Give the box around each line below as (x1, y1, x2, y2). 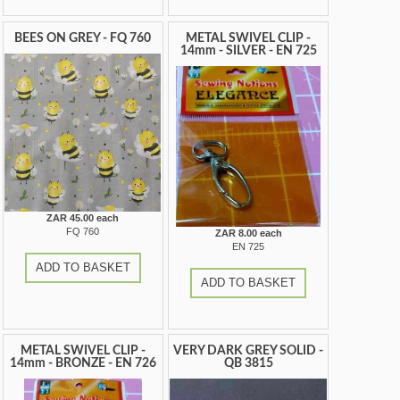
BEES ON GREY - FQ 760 (14, 31, 152, 45)
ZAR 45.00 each (46, 212, 120, 224)
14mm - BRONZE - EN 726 (9, 357, 156, 371)
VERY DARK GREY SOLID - (173, 345, 324, 358)
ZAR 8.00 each (214, 227, 282, 238)
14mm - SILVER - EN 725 (179, 44, 317, 57)
